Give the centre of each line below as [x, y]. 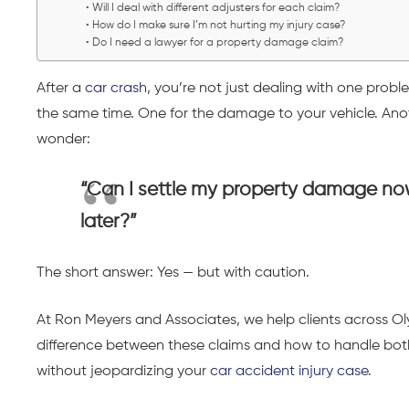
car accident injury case [289, 372]
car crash [116, 89]
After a [61, 89]
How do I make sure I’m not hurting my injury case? [220, 26]
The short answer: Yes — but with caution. [173, 273]
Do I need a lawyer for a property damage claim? [219, 43]
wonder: [63, 140]
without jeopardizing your [123, 372]
